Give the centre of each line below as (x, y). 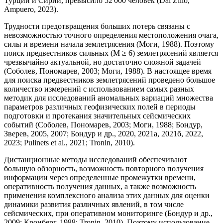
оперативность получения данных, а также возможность (100, 186)
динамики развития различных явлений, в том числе (94, 204)
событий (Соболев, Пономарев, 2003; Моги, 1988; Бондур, (103, 124)
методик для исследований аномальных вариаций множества (109, 98)
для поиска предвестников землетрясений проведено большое (110, 80)
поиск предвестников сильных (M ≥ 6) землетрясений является (111, 53)
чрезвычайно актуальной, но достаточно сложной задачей (103, 62)
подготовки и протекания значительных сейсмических (97, 115)
